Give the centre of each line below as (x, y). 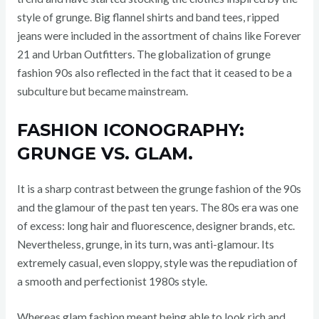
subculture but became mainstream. (102, 91)
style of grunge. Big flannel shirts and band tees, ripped (148, 17)
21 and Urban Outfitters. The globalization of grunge (143, 54)
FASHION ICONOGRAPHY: (130, 130)
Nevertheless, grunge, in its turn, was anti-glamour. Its (145, 244)
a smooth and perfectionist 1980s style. (112, 281)
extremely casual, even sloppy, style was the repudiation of (157, 262)
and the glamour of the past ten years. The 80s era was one (157, 207)
